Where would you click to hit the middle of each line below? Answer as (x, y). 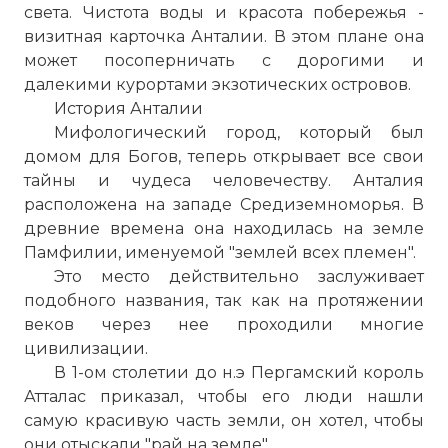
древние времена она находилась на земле (224, 228)
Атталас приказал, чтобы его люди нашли (224, 396)
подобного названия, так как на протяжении (224, 300)
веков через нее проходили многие (224, 324)
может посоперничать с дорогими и (224, 60)
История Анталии (128, 108)
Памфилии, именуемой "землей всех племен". (220, 252)
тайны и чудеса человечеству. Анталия (224, 180)
